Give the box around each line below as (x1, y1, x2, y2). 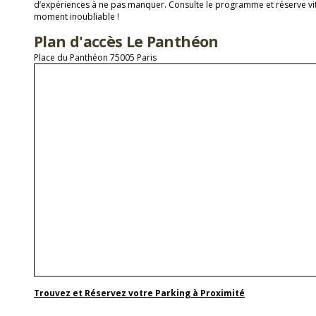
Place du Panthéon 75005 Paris (34, 51, 157, 63)
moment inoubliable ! (34, 11, 119, 23)
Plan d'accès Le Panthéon (34, 31, 219, 51)
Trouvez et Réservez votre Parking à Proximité (34, 287, 245, 299)
